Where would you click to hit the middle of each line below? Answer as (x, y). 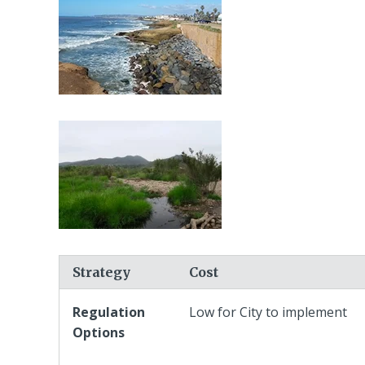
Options (100, 332)
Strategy (101, 272)
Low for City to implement (268, 312)
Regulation (109, 312)
